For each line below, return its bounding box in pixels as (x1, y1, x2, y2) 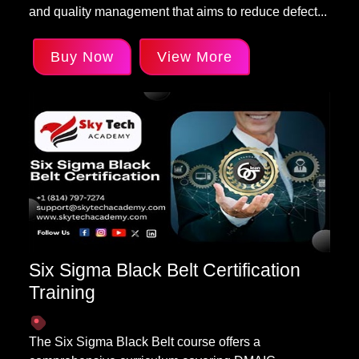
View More (157, 49, 232, 65)
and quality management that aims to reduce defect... (29, 5, 327, 18)
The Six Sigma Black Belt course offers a (29, 335, 260, 349)
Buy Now (50, 49, 114, 65)
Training (29, 282, 95, 303)
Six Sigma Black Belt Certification (29, 260, 301, 280)
